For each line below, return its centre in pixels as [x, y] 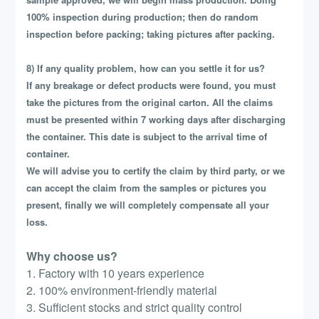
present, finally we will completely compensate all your [148, 205]
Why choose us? [72, 256]
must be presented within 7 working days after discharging [156, 120]
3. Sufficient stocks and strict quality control [135, 308]
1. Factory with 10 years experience [116, 273]
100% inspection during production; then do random [143, 17]
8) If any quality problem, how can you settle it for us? [146, 68]
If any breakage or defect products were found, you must [151, 85]
